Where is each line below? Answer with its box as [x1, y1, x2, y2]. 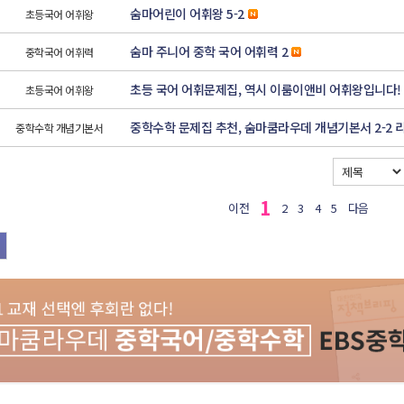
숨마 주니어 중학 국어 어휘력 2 [130, 42, 288, 61]
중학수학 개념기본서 [15, 120, 103, 136]
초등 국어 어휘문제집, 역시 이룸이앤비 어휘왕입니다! [130, 80, 401, 99]
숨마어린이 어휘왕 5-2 [130, 5, 244, 23]
